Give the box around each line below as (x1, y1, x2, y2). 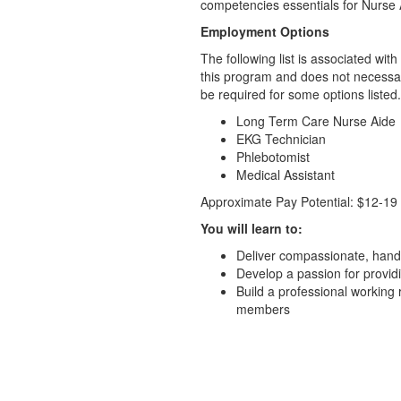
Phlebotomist (236, 148, 310, 166)
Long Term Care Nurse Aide (236, 112, 396, 130)
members (236, 300, 290, 318)
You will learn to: (200, 219, 303, 237)
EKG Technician (236, 130, 326, 148)
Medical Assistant (236, 166, 335, 183)
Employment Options (200, 22, 329, 40)
